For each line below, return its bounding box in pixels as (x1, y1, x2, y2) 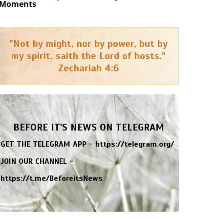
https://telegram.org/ (95, 139, 174, 150)
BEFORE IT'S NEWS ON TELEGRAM (13, 121, 164, 134)
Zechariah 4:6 (58, 62, 119, 75)
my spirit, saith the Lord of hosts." (11, 50, 166, 63)
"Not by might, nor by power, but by (9, 38, 168, 50)
